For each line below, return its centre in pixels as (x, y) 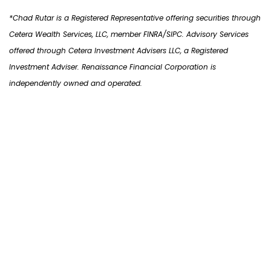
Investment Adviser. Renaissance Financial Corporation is (113, 67)
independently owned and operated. (76, 83)
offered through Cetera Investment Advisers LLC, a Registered (119, 51)
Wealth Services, (64, 34)
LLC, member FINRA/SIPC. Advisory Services (171, 34)
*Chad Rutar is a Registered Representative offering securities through (135, 18)
